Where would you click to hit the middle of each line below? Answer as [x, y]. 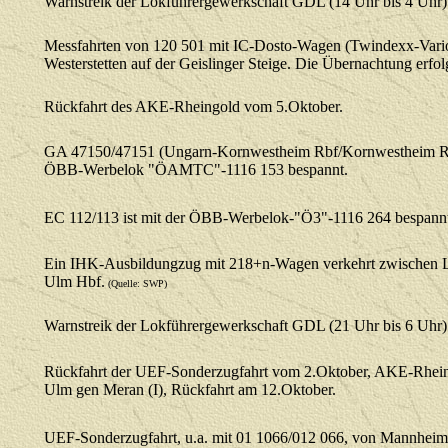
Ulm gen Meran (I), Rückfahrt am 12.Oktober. [190, 389]
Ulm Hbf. [74, 281]
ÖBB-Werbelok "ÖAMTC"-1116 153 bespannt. [196, 169]
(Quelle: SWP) [136, 283]
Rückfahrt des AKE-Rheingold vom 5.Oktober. [193, 106]
